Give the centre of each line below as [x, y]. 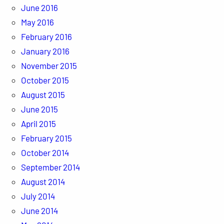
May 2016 [37, 22]
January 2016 [45, 51]
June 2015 [39, 109]
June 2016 [39, 7]
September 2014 [50, 167]
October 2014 [45, 152]
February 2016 [46, 36]
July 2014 [38, 196]
